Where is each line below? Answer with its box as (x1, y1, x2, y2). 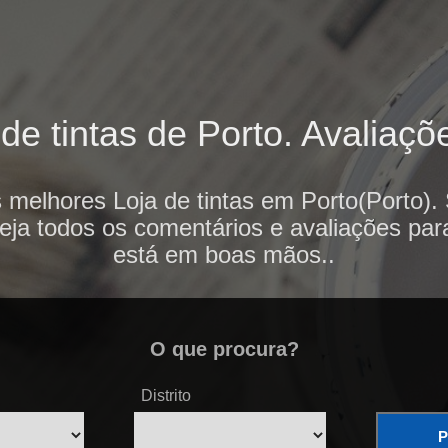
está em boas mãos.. (113, 241, 335, 269)
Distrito (141, 387, 191, 405)
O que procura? (149, 338, 299, 361)
